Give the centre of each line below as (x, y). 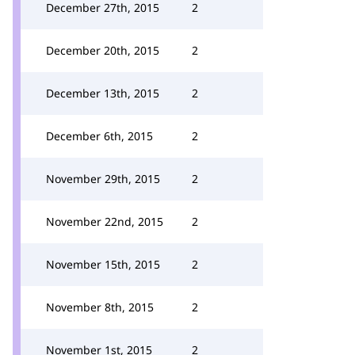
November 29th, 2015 (103, 179)
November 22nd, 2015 (105, 221)
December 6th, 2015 (99, 136)
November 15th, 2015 (103, 264)
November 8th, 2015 (100, 307)
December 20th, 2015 (103, 50)
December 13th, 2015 (103, 93)
